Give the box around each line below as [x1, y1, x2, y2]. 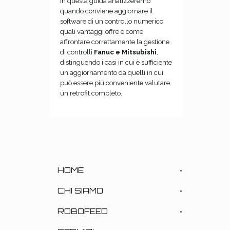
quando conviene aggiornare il [60, 7, 153, 15]
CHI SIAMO [57, 185, 103, 196]
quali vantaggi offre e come [60, 27, 143, 35]
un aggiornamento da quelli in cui [60, 68, 163, 76]
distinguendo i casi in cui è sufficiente [60, 58, 172, 66]
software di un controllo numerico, [60, 17, 165, 25]
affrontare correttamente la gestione [60, 37, 169, 46]
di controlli [60, 48, 94, 56]
